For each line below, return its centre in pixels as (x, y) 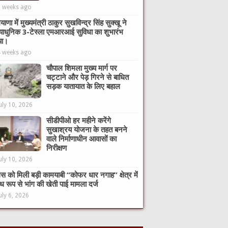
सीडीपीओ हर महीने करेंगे (79, 121)
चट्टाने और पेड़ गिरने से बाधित (88, 78)
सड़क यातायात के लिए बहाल (83, 87)
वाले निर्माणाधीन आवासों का (81, 139)
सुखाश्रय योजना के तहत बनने (87, 130)
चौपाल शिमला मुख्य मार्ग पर (82, 68)
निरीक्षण (56, 148)
